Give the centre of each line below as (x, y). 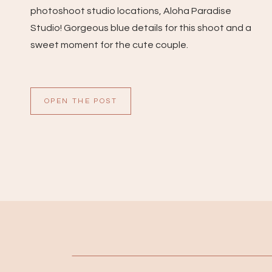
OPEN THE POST (81, 101)
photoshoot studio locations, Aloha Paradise (131, 11)
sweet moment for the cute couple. (109, 45)
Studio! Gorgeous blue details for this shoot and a (141, 28)
